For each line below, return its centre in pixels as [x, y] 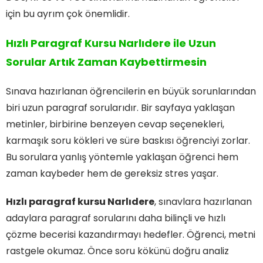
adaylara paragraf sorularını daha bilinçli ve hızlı [116, 218]
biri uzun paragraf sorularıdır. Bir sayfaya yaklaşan [120, 108]
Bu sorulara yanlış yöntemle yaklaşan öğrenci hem [122, 157]
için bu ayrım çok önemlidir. [68, 14]
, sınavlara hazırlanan [203, 202]
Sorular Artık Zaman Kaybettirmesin [106, 62]
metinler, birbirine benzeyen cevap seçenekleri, [115, 124]
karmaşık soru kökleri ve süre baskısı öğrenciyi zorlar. [128, 141]
